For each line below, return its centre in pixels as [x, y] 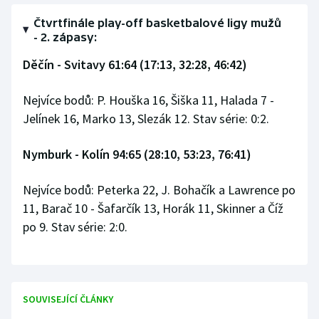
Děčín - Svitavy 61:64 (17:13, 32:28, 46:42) [135, 65]
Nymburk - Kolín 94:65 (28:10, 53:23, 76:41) [137, 155]
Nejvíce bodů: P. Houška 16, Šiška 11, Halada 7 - [148, 100]
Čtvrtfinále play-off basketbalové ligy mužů [157, 23]
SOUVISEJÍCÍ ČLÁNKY [68, 299]
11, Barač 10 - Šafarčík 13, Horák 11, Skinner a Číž [153, 209]
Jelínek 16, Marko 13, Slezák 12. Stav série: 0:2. [146, 119]
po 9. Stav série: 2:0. [75, 227]
